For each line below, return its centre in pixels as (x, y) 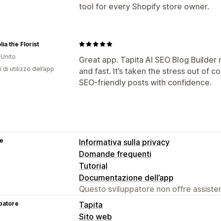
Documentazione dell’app (126, 177)
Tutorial (93, 166)
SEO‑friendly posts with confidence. (145, 82)
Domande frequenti (115, 154)
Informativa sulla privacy (124, 142)
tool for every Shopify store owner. (144, 6)
